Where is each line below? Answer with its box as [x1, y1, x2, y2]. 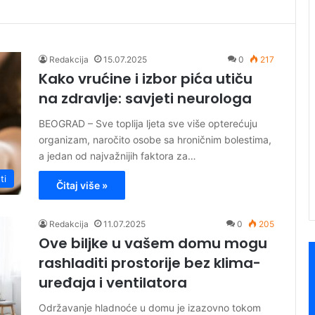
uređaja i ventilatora [39, 273, 187, 293]
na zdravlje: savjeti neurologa [39, 89, 252, 109]
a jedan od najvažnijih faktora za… [39, 150, 196, 162]
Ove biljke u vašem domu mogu [39, 233, 267, 254]
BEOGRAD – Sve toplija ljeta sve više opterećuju [39, 117, 257, 130]
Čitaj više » [56, 179, 108, 192]
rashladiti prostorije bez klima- [39, 253, 261, 274]
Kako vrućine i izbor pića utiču [39, 69, 252, 89]
